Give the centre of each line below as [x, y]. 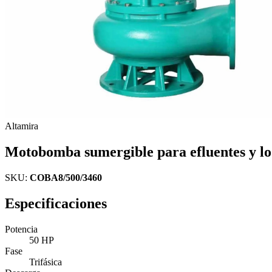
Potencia [21, 229]
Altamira [22, 126]
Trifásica [46, 262]
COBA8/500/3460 [66, 177]
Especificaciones [56, 203]
